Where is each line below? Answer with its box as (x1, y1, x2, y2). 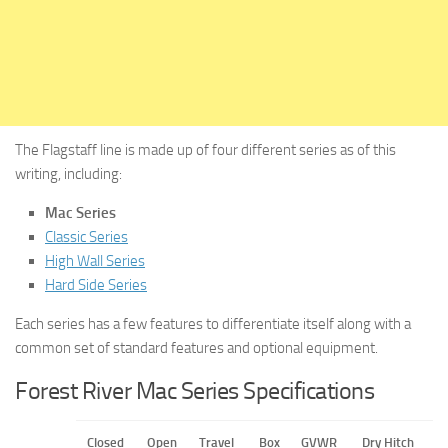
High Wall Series (45, 252, 145, 270)
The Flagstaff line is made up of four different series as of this (15, 141, 396, 159)
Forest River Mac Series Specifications (15, 376, 374, 405)
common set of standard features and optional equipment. (15, 339, 378, 357)
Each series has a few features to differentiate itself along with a (15, 315, 411, 333)
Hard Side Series (45, 276, 147, 294)
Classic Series (45, 228, 128, 246)
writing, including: (15, 165, 122, 183)
